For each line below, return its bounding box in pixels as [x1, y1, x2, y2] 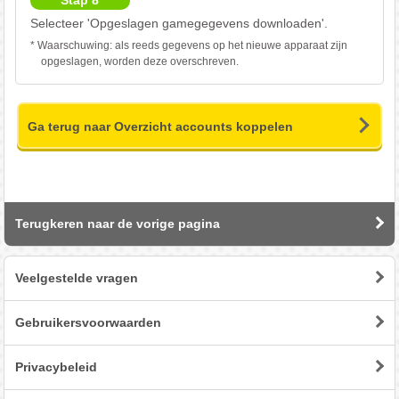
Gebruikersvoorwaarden [14, 314, 161, 330]
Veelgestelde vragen [14, 270, 138, 285]
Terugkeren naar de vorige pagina [14, 216, 220, 231]
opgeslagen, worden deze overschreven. [40, 54, 239, 68]
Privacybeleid [14, 359, 97, 374]
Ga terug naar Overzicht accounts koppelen [27, 118, 293, 134]
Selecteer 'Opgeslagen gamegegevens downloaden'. [29, 15, 328, 30]
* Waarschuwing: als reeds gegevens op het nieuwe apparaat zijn [29, 38, 347, 52]
